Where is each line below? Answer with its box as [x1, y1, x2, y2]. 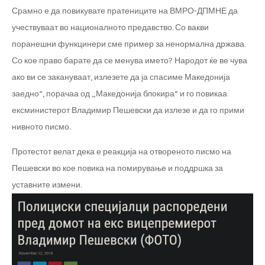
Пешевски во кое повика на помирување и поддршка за [12, 163, 223, 173]
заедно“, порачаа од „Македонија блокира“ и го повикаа [12, 88, 227, 99]
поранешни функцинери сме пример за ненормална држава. [12, 38, 245, 49]
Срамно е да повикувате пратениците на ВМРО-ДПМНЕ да [12, 5, 238, 16]
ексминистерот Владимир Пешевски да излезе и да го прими [12, 105, 244, 115]
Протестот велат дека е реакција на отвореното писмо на [12, 146, 231, 157]
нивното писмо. [12, 121, 70, 132]
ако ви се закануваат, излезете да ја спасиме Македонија [12, 72, 230, 82]
